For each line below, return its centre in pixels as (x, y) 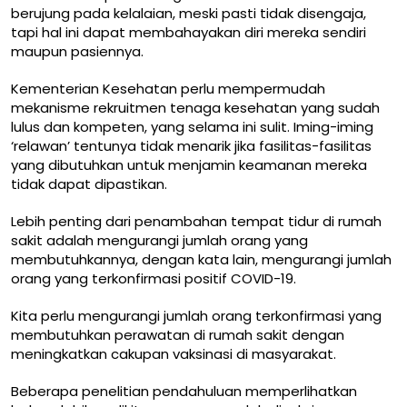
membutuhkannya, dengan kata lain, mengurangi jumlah (201, 259)
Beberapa (46, 391)
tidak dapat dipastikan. (89, 184)
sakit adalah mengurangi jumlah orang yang (159, 240)
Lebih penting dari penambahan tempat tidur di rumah (196, 221)
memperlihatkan (299, 391)
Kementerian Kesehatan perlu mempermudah (168, 88)
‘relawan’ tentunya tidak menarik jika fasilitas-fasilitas (191, 145)
